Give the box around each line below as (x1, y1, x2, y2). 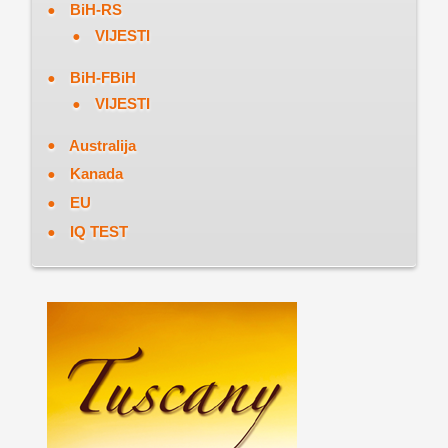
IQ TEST (69, 223, 128, 241)
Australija (68, 136, 136, 154)
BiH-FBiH (69, 68, 136, 86)
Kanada (69, 165, 123, 183)
